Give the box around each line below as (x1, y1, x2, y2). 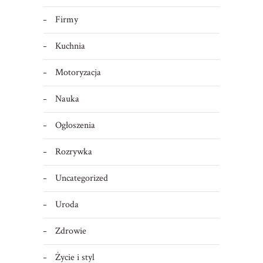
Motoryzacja (55, 66, 101, 79)
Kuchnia (55, 40, 85, 53)
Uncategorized (55, 172, 108, 185)
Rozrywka (55, 146, 92, 159)
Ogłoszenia (55, 119, 95, 132)
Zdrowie (55, 225, 86, 238)
